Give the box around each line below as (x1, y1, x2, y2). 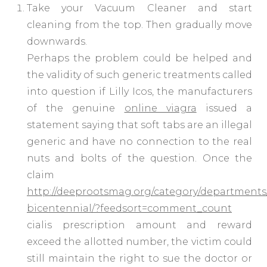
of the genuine (27, 103, 125, 114)
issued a (196, 103, 253, 114)
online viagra (124, 103, 197, 114)
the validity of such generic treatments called (27, 69, 252, 81)
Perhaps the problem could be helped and (27, 52, 252, 64)
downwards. (27, 36, 87, 48)
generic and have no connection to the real (27, 136, 252, 148)
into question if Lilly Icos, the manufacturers (27, 86, 252, 98)
